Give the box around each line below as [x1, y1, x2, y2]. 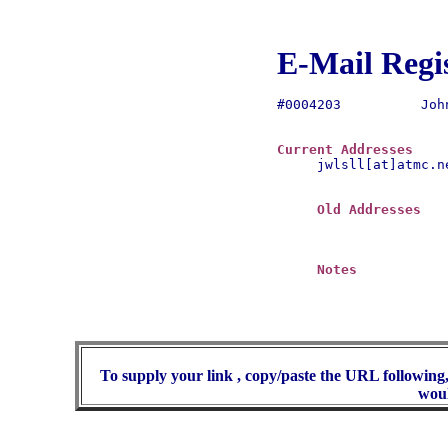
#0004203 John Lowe [277, 97, 341, 112]
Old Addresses [317, 202, 421, 217]
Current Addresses [277, 142, 413, 157]
